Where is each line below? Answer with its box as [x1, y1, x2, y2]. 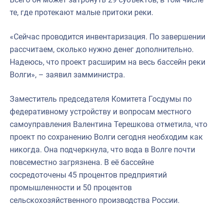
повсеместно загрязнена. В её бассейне [10, 157, 154, 167]
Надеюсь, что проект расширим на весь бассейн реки [10, 57, 205, 67]
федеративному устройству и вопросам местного [10, 107, 191, 116]
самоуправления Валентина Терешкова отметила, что [10, 119, 207, 129]
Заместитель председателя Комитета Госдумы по [10, 94, 192, 104]
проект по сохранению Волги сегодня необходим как [10, 132, 203, 142]
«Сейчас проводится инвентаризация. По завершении [10, 32, 205, 41]
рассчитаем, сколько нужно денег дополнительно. [10, 44, 194, 54]
